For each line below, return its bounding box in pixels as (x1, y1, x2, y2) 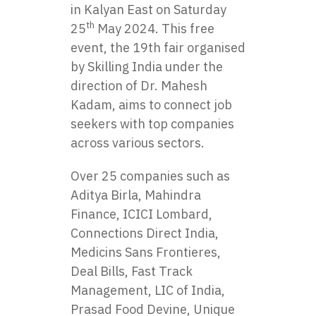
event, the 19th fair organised (71, 39, 245, 56)
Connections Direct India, (71, 225, 219, 241)
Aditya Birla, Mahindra (71, 187, 201, 203)
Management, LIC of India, (71, 282, 225, 298)
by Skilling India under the (71, 59, 223, 75)
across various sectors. (71, 135, 205, 151)
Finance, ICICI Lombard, (71, 206, 212, 222)
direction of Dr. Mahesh (71, 78, 207, 94)
